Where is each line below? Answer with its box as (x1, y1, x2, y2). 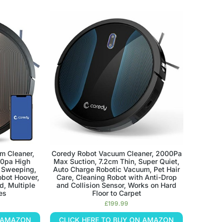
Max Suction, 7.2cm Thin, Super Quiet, (54, 157, 180, 166)
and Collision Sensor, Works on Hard (56, 180, 177, 189)
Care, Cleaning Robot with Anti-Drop (56, 172, 177, 181)
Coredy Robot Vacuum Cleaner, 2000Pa (51, 149, 182, 158)
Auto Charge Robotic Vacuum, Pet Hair (53, 165, 180, 173)
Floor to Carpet (92, 188, 141, 197)
